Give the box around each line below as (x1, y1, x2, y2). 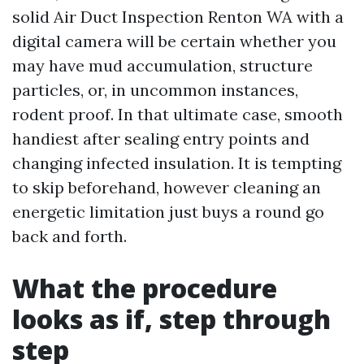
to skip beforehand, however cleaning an (12, 177, 321, 197)
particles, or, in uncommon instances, (12, 80, 298, 100)
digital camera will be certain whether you (12, 31, 336, 51)
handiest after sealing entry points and (12, 128, 310, 149)
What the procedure (12, 271, 277, 305)
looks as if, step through (12, 301, 331, 336)
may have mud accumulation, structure (12, 55, 313, 76)
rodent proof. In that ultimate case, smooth (12, 104, 343, 124)
